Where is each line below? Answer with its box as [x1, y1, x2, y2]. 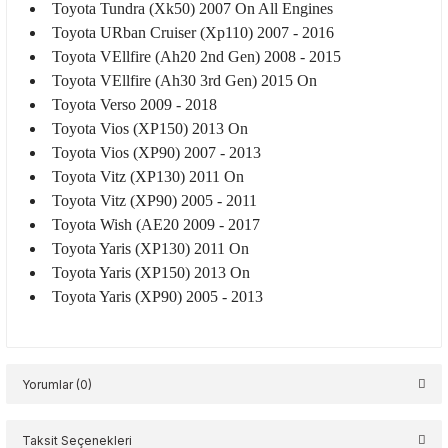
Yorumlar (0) [22, 376, 92, 392]
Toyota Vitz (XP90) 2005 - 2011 [52, 192, 257, 209]
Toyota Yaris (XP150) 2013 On [52, 264, 250, 281]
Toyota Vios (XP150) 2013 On [52, 120, 248, 137]
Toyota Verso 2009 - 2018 [52, 96, 217, 113]
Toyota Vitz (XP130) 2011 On [52, 168, 244, 185]
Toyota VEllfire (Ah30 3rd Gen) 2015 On [52, 72, 317, 89]
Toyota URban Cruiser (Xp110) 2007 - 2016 [52, 24, 334, 41]
